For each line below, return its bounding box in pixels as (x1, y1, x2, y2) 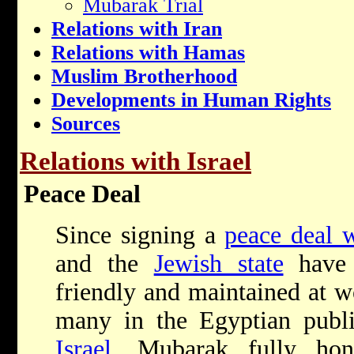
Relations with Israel (20, 146, 251, 176)
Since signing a (55, 221, 225, 250)
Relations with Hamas (51, 41, 245, 65)
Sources (51, 112, 120, 136)
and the (55, 250, 154, 278)
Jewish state (153, 250, 284, 278)
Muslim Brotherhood (51, 65, 237, 88)
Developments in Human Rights (51, 88, 331, 112)
